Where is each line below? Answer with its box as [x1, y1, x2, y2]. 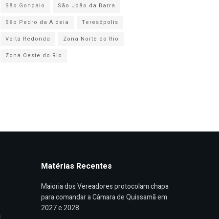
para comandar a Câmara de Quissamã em [41, 192, 167, 202]
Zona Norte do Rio [63, 35, 119, 43]
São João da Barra [58, 1, 115, 10]
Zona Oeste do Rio [5, 51, 62, 60]
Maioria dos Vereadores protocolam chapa [41, 181, 169, 192]
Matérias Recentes [41, 160, 112, 172]
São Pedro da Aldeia [5, 18, 69, 26]
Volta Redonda [5, 35, 50, 43]
